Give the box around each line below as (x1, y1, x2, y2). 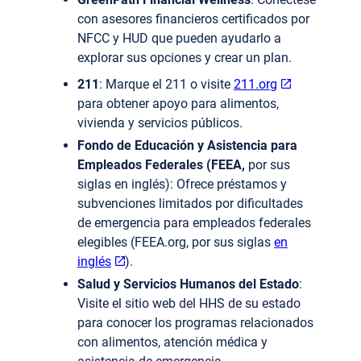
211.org (234, 77, 277, 93)
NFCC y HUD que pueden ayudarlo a (77, 31, 281, 47)
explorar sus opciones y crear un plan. (77, 50, 292, 66)
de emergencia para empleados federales (77, 215, 311, 231)
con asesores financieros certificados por (77, 11, 309, 27)
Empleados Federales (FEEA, (77, 157, 245, 173)
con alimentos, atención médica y (77, 334, 268, 351)
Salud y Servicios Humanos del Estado (77, 276, 299, 293)
